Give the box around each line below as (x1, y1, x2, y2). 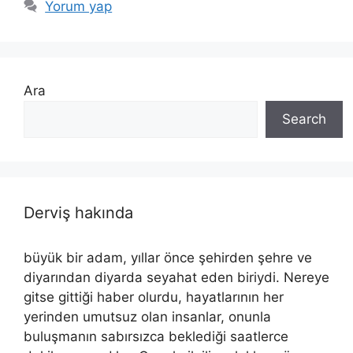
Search (282, 110, 326, 127)
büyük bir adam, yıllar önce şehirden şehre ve (24, 249, 312, 266)
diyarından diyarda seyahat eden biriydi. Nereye (24, 269, 329, 285)
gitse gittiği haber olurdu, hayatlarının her (24, 288, 284, 305)
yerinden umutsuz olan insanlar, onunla (24, 308, 271, 325)
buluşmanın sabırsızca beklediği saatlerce (24, 328, 288, 344)
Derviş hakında (24, 203, 133, 222)
